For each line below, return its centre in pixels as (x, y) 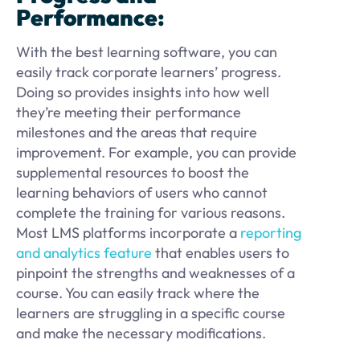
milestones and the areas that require (137, 133)
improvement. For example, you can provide (156, 153)
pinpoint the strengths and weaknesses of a (155, 273)
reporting (271, 233)
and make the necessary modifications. (141, 333)
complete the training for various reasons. (151, 213)
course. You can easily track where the (138, 293)
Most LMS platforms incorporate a (128, 233)
